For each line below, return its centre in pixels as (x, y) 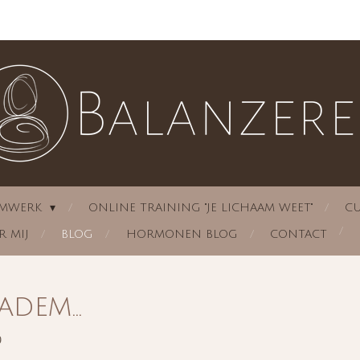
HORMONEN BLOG (182, 234)
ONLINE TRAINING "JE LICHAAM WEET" (200, 208)
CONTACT (298, 234)
